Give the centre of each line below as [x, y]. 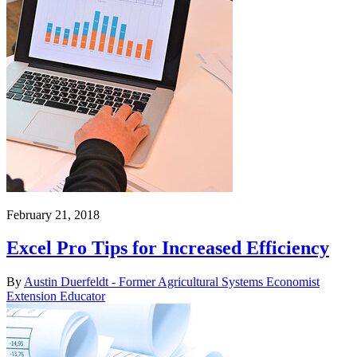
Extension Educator [56, 296]
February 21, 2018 [53, 214]
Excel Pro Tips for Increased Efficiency [168, 248]
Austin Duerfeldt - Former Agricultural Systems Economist [172, 282]
